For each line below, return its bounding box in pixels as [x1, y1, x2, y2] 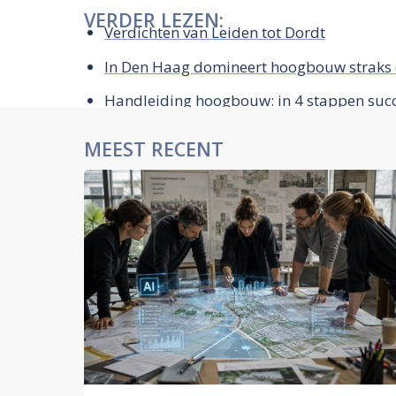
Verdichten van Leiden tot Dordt [104, 21, 326, 42]
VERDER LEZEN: [84, 7, 225, 34]
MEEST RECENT [84, 136, 225, 163]
